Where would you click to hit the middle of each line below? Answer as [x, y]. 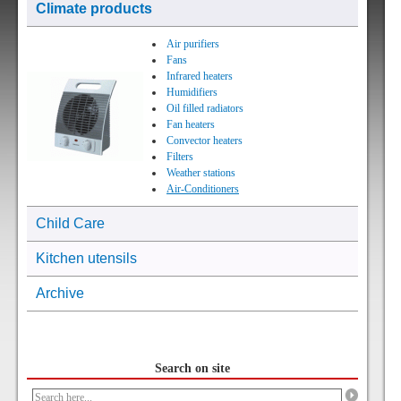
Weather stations [201, 173]
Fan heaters [191, 124]
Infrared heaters [200, 76]
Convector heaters [205, 141]
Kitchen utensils [86, 258]
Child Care [70, 223]
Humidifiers [192, 92]
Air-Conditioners [203, 189]
